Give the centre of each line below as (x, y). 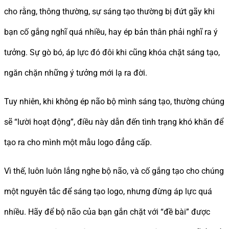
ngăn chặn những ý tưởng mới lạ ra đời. (76, 73)
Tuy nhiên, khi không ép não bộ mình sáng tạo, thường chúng (114, 102)
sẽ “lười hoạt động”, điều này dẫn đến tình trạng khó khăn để (114, 122)
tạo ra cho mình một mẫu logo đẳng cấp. (78, 143)
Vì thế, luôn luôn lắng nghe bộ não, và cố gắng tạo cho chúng (114, 171)
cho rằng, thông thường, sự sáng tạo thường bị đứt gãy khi (109, 12)
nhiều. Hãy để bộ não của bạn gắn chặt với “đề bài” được (107, 212)
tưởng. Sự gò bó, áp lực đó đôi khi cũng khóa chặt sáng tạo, (112, 53)
